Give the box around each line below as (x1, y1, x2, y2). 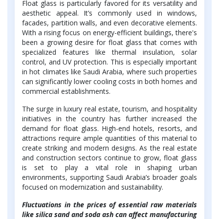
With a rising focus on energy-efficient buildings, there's (22, 27, 197, 37)
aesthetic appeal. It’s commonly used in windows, (22, 8, 197, 18)
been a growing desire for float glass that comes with (22, 37, 197, 47)
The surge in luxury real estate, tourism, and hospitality (22, 104, 197, 113)
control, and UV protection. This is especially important (22, 57, 197, 66)
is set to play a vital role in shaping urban (22, 162, 197, 172)
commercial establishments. (22, 86, 110, 96)
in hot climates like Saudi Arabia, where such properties (22, 66, 197, 76)
